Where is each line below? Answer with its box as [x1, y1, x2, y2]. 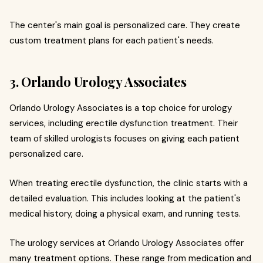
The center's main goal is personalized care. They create [9, 19, 240, 31]
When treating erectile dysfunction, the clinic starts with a [9, 177, 248, 189]
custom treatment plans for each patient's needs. [9, 34, 214, 46]
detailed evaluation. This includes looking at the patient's [9, 192, 241, 204]
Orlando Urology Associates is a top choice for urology [9, 102, 232, 114]
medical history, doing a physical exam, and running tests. [9, 207, 241, 220]
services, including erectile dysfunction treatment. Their [9, 117, 238, 129]
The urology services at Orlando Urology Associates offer [9, 237, 244, 249]
